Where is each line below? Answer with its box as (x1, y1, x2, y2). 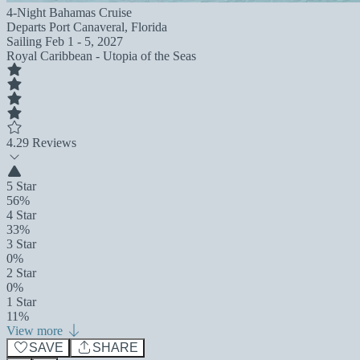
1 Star (6, 295, 36, 309)
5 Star (6, 179, 36, 193)
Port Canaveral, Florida (49, 20, 167, 34)
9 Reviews (22, 136, 76, 149)
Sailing (6, 35, 45, 48)
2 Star (6, 266, 36, 280)
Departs (6, 20, 49, 34)
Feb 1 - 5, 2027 (45, 35, 123, 48)
